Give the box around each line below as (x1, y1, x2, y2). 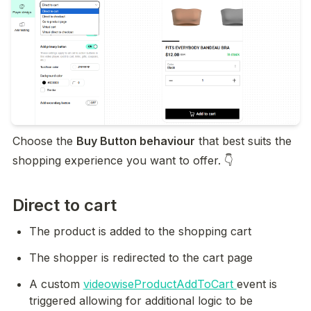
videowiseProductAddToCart (83, 276, 237, 291)
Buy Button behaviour (76, 133, 195, 148)
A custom (28, 276, 83, 291)
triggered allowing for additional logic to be (28, 293, 253, 308)
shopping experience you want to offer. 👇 (12, 153, 233, 167)
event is (236, 276, 277, 291)
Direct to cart (12, 194, 117, 215)
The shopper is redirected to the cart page (28, 250, 253, 264)
